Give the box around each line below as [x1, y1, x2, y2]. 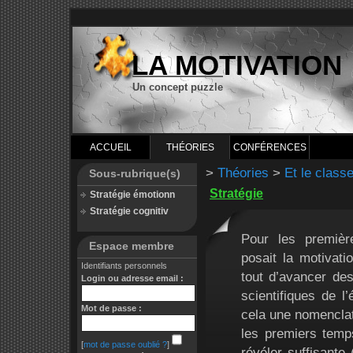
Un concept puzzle [132, 81, 223, 93]
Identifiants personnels [81, 261, 167, 270]
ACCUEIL [89, 142, 132, 153]
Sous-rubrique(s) [89, 167, 180, 180]
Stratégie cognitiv [90, 206, 169, 217]
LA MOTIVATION [132, 50, 342, 80]
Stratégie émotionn [90, 189, 175, 200]
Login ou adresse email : [81, 273, 184, 283]
